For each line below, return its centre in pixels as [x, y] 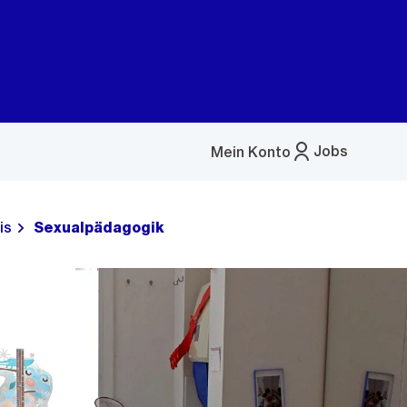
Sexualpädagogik [99, 228]
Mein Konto [251, 152]
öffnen [233, 184]
